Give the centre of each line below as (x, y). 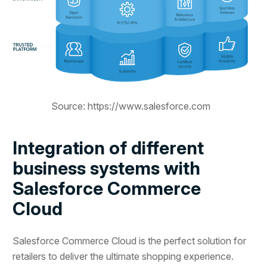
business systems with (107, 168)
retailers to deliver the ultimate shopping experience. (123, 256)
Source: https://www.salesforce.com (131, 106)
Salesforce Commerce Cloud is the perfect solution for (130, 240)
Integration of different (108, 148)
